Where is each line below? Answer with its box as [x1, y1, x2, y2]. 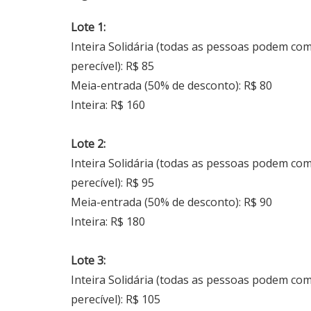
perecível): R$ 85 [71, 58, 154, 74]
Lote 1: [71, 19, 106, 35]
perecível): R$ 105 [71, 291, 160, 307]
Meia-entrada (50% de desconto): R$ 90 [71, 194, 272, 210]
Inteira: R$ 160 [71, 96, 145, 112]
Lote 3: [71, 252, 106, 268]
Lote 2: [71, 135, 106, 151]
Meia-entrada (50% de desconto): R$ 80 [71, 77, 272, 93]
